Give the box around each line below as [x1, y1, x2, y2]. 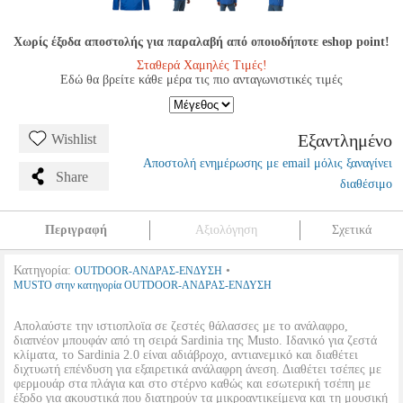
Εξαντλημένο [298, 130, 392, 150]
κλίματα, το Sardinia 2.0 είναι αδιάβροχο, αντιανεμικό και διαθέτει [13, 348, 358, 362]
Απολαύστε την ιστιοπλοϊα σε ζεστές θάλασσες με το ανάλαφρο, [13, 319, 348, 333]
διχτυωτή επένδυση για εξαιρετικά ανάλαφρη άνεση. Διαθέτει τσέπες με [13, 363, 381, 376]
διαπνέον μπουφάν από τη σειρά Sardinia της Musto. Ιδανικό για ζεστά [13, 334, 377, 347]
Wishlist [51, 131, 96, 147]
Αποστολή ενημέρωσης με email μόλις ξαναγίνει [143, 157, 392, 170]
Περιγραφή [44, 223, 107, 237]
